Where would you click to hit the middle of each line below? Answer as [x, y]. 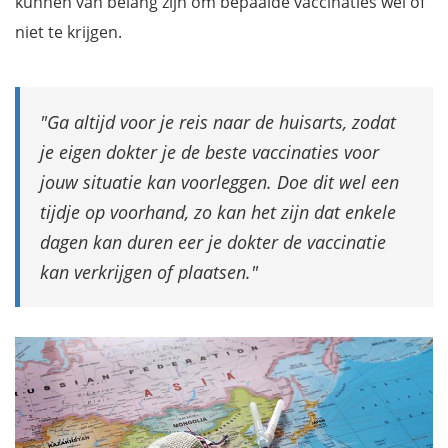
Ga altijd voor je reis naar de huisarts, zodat [221, 122]
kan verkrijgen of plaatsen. [145, 272]
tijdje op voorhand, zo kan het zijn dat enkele [218, 212]
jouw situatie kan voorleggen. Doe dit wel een [219, 182]
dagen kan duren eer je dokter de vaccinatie [213, 242]
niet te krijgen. [68, 32]
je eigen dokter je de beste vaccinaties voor [209, 152]
